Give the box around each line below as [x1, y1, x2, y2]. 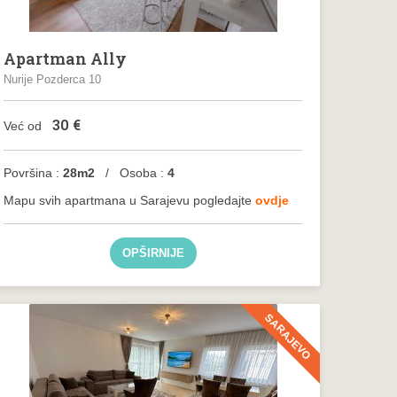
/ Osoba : [95, 166, 168, 180]
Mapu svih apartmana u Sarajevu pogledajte [4, 193, 256, 207]
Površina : [4, 166, 60, 180]
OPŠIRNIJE [121, 246, 184, 260]
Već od [4, 119, 46, 133]
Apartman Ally [4, 48, 128, 69]
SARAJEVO [262, 311, 314, 362]
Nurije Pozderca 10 [4, 73, 102, 86]
